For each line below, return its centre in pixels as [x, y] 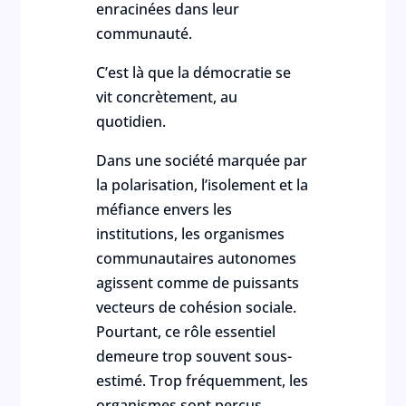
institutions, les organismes [191, 234]
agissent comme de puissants [198, 283]
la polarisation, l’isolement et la [203, 185]
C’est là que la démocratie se [194, 72]
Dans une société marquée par [202, 160]
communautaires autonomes [197, 258]
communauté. [145, 34]
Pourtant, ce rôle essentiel [186, 332]
